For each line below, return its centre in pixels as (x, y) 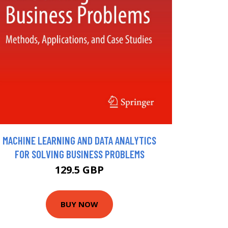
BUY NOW (79, 204)
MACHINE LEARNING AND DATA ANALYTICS (79, 140)
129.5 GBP (79, 169)
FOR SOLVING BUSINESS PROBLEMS (79, 154)
